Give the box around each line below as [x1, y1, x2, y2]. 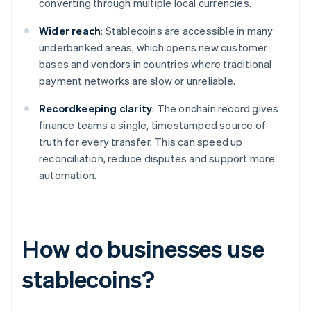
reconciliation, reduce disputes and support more [39, 151, 276, 166]
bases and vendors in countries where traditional [39, 57, 272, 72]
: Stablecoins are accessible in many [101, 24, 274, 38]
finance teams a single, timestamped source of [39, 118, 267, 133]
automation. [39, 168, 97, 183]
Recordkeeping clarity [39, 101, 153, 116]
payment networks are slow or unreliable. [39, 74, 235, 88]
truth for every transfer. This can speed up [39, 135, 243, 149]
